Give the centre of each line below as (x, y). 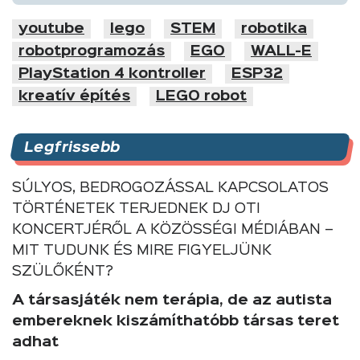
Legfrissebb (72, 147)
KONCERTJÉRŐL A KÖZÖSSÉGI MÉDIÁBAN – (173, 229)
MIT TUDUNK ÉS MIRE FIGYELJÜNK (142, 250)
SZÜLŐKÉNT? (63, 271)
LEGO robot (201, 96)
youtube (51, 29)
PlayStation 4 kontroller (112, 74)
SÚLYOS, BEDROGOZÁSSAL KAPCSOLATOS (170, 188)
